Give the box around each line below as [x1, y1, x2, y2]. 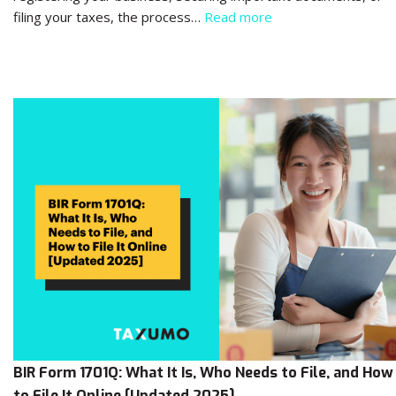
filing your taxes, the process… [13, 7, 204, 26]
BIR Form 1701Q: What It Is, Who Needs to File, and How [13, 362, 393, 383]
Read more [204, 7, 272, 26]
